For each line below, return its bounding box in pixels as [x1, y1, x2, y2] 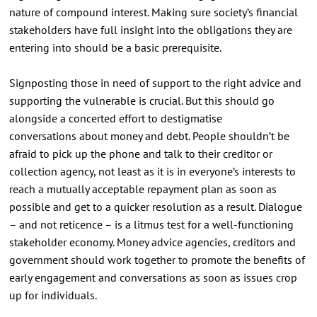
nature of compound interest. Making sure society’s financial [8, 4, 298, 19]
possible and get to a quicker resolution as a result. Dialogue [8, 199, 302, 214]
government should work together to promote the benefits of [8, 252, 305, 267]
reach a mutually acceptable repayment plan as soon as [8, 181, 277, 196]
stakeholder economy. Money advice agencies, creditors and [8, 234, 296, 249]
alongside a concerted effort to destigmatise [8, 110, 222, 125]
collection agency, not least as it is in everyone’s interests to [8, 163, 296, 178]
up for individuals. [8, 287, 97, 302]
